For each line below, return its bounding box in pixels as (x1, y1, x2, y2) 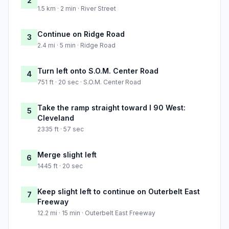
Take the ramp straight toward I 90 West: (37, 103, 186, 112)
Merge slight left (37, 150, 97, 159)
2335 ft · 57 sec (37, 125, 84, 133)
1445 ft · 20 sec (37, 162, 83, 170)
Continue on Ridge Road (37, 30, 125, 39)
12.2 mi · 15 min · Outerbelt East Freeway (37, 209, 155, 217)
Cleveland (37, 113, 74, 123)
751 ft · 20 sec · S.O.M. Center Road (37, 78, 141, 86)
